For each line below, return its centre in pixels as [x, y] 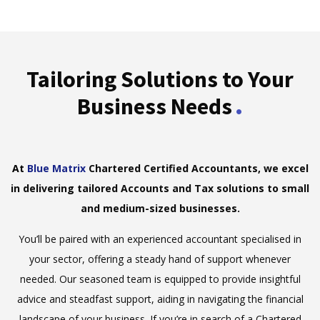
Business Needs [155, 107]
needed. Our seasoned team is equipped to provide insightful [160, 279]
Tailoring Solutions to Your [160, 80]
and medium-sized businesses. [160, 209]
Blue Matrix [55, 169]
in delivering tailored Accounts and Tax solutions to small [160, 189]
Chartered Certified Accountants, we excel [197, 169]
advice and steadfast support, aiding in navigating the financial [160, 299]
